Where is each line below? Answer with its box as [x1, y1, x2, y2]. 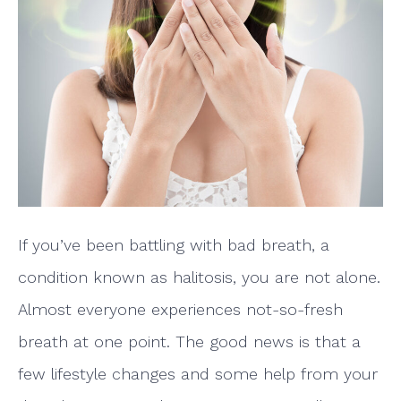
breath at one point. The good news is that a [18, 331, 361, 351]
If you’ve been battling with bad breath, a [18, 235, 329, 254]
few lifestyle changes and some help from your [18, 363, 378, 383]
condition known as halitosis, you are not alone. [18, 267, 380, 286]
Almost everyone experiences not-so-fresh [18, 299, 343, 319]
